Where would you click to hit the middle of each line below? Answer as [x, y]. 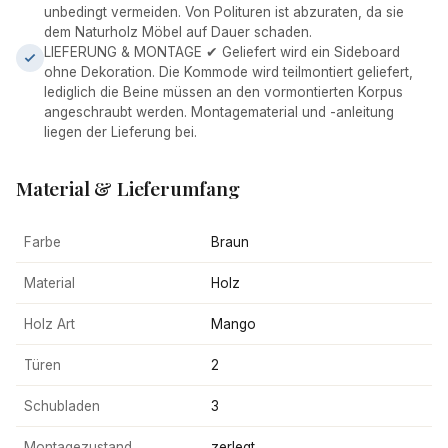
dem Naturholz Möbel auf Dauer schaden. [178, 32]
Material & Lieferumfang [128, 188]
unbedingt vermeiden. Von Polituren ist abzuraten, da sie [224, 12]
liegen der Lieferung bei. [120, 132]
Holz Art [49, 324]
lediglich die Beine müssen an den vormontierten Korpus [223, 92]
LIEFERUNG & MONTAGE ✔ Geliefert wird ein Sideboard [222, 52]
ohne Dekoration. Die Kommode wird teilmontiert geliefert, [228, 72]
